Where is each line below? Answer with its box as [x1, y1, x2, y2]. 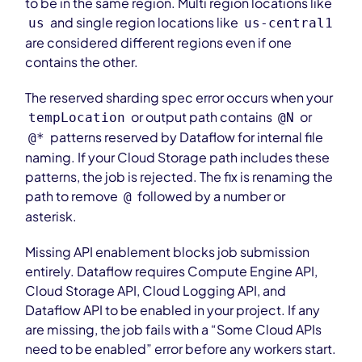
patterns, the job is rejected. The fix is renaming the [25, 168, 334, 185]
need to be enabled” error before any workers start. [25, 340, 337, 357]
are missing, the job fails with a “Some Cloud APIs [25, 321, 322, 338]
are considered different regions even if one [25, 34, 293, 51]
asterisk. [25, 208, 78, 225]
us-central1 [244, 15, 334, 31]
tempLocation [28, 110, 126, 125]
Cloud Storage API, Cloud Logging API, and [25, 282, 287, 299]
